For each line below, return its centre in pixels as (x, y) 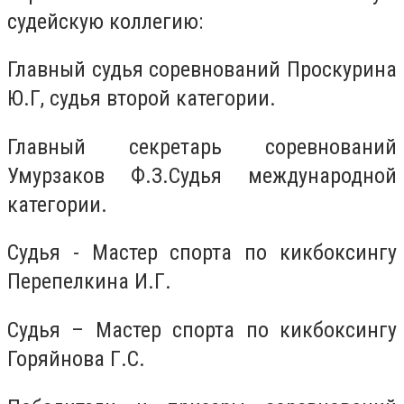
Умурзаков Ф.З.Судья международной (202, 175)
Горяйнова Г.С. (76, 358)
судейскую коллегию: (105, 21)
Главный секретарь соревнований (202, 147)
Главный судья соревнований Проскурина (202, 70)
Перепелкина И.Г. (89, 282)
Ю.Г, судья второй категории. (142, 99)
